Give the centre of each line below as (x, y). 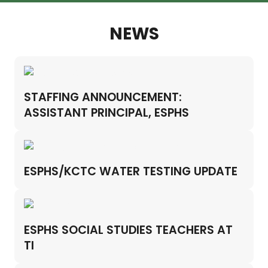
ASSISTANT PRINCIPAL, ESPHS (106, 113)
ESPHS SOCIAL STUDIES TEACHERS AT (128, 230)
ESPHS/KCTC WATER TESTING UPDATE (131, 171)
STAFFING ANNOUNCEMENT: (103, 97)
